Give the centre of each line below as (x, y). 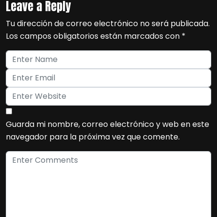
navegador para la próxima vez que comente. (93, 137)
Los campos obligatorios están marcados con (94, 36)
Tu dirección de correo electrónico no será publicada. (108, 23)
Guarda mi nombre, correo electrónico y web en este (108, 124)
